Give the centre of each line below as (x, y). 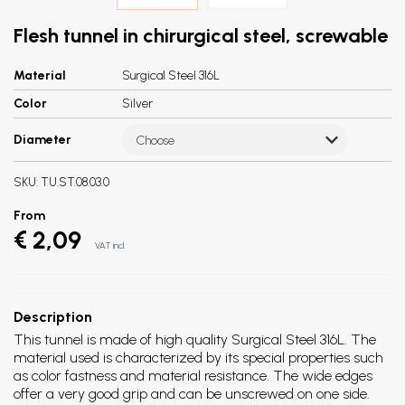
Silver (137, 104)
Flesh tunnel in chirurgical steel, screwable (201, 36)
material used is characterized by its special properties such (198, 358)
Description (53, 317)
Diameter (42, 139)
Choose (155, 140)
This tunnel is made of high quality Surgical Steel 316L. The (195, 339)
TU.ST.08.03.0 (75, 182)
